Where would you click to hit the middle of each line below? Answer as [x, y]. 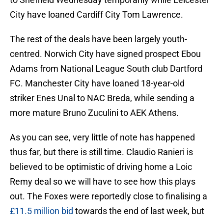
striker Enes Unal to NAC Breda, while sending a [102, 98]
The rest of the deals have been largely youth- [98, 39]
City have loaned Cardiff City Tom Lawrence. [96, 15]
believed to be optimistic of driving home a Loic [101, 167]
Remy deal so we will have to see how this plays [103, 182]
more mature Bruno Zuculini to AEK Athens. [94, 113]
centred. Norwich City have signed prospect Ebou [105, 54]
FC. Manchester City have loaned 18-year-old [97, 83]
